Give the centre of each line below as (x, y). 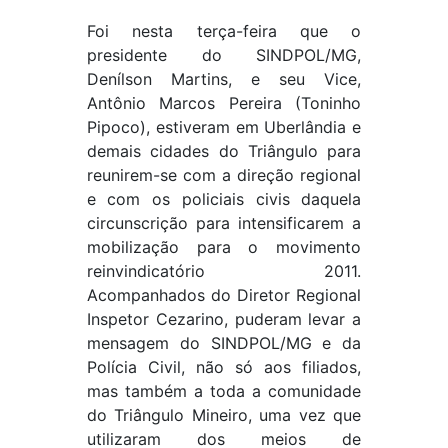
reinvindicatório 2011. (224, 271)
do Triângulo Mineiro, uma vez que (224, 415)
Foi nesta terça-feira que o (224, 31)
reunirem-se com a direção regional (224, 175)
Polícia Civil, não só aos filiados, (224, 367)
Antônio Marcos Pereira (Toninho (224, 103)
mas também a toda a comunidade (224, 391)
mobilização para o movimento (224, 247)
